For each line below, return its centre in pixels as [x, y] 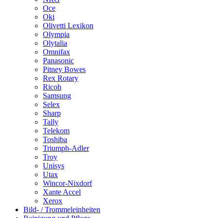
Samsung [57, 95]
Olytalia [55, 43]
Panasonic [58, 60]
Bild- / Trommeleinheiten [62, 209]
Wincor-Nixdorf [67, 183]
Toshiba [55, 139]
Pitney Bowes [64, 69]
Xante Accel [62, 192]
